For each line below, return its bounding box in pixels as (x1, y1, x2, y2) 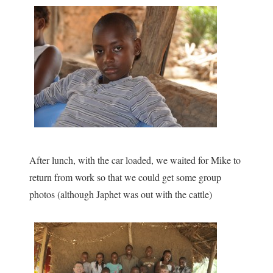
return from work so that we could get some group (29, 170, 222, 183)
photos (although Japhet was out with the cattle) (29, 187, 213, 200)
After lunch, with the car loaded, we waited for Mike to (29, 153, 241, 166)
